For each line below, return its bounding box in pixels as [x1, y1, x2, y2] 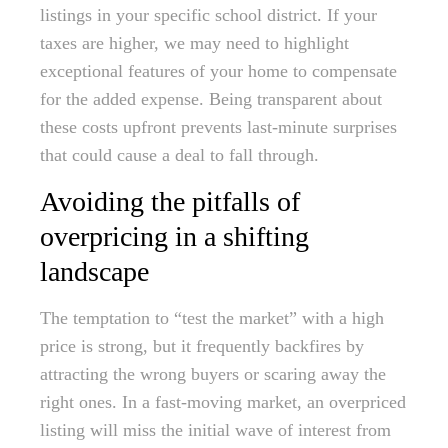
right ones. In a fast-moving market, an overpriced [40, 392, 406, 413]
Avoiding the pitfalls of [40, 186, 300, 218]
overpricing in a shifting [40, 221, 309, 253]
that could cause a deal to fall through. [40, 145, 319, 166]
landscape [40, 256, 149, 288]
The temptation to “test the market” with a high [40, 308, 384, 329]
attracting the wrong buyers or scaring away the [40, 364, 386, 385]
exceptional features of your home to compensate [40, 61, 397, 82]
